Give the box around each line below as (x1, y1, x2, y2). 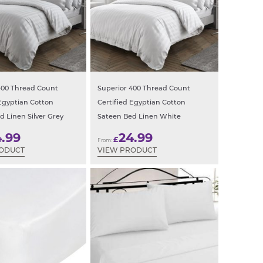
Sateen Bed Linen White (97, 113, 181, 120)
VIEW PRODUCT (97, 147, 157, 155)
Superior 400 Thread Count (97, 85, 190, 92)
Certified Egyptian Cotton (97, 99, 186, 106)
